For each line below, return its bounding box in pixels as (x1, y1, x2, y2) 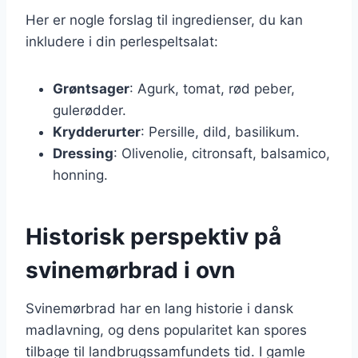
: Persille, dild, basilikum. (141, 123, 300, 140)
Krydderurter (53, 123, 141, 140)
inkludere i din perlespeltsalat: (26, 33, 218, 50)
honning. (53, 166, 108, 183)
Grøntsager (53, 80, 129, 97)
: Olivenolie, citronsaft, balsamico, (113, 145, 330, 161)
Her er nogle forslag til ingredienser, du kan (26, 11, 303, 28)
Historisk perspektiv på (26, 222, 281, 250)
